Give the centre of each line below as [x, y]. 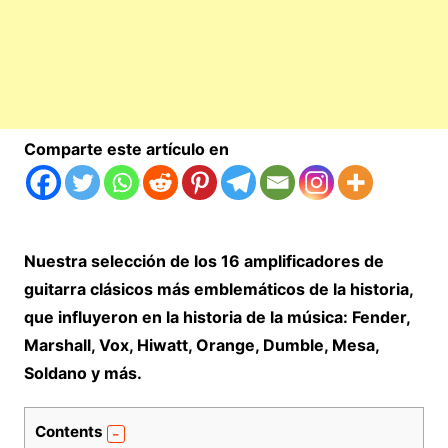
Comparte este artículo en [126, 149]
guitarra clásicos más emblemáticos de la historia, [218, 289]
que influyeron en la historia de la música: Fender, [216, 317]
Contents [68, 432]
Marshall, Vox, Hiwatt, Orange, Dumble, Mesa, [201, 345]
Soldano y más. [82, 373]
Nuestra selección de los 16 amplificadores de [203, 261]
